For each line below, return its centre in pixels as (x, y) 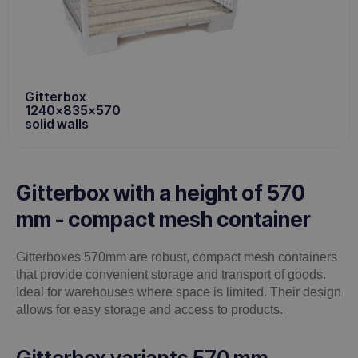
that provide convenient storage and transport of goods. (171, 275)
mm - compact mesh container (163, 220)
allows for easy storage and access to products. (149, 310)
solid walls (58, 124)
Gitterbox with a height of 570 (161, 193)
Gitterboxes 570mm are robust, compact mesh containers (177, 257)
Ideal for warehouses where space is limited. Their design (179, 292)
